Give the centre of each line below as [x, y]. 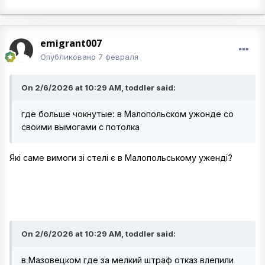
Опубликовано [69, 57]
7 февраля [118, 57]
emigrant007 [71, 43]
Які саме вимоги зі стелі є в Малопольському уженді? [122, 158]
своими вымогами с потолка [80, 127]
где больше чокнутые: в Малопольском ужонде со [127, 114]
